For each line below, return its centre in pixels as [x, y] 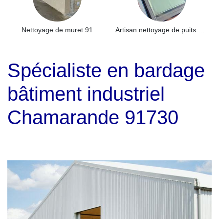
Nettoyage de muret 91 [57, 30]
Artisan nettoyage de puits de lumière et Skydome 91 [201, 30]
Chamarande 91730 [93, 117]
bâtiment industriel [86, 94]
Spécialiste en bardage [106, 70]
